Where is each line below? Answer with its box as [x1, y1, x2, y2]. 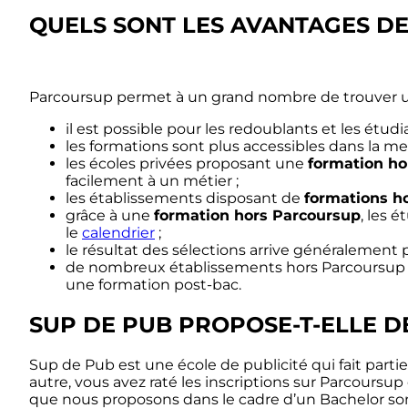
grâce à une [66, 206, 154, 224]
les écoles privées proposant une [66, 154, 308, 172]
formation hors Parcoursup [154, 206, 361, 224]
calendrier [82, 223, 155, 241]
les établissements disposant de [66, 189, 304, 207]
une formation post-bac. [66, 275, 241, 293]
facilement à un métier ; [66, 171, 239, 189]
